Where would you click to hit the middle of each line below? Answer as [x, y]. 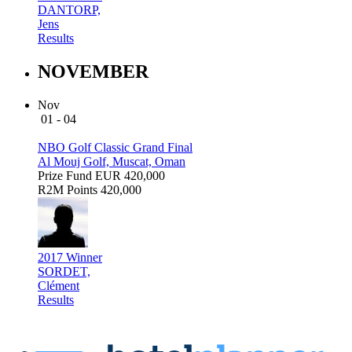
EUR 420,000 [130, 176]
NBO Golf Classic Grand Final [115, 148]
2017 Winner [70, 258]
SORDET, [64, 272]
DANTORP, [69, 10]
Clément [59, 286]
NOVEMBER [93, 72]
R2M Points [68, 190]
